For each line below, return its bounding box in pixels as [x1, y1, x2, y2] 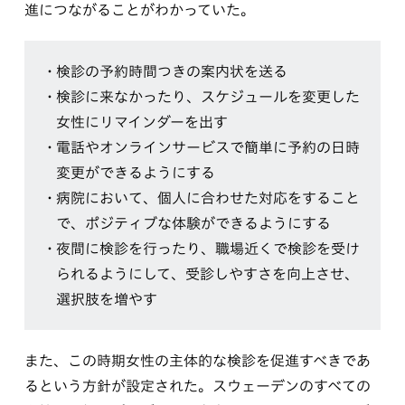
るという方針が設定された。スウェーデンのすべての [24, 378, 371, 393]
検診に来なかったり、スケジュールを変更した [55, 89, 360, 104]
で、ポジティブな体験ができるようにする [55, 215, 331, 231]
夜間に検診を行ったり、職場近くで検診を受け [55, 240, 360, 256]
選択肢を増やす [55, 291, 157, 306]
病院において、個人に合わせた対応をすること [55, 190, 360, 205]
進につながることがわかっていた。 [24, 2, 255, 17]
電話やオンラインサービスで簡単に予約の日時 [55, 139, 360, 155]
